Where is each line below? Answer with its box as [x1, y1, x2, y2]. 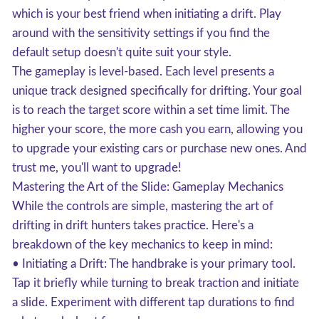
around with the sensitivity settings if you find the [12, 27, 270, 39]
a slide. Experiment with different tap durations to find [12, 296, 295, 308]
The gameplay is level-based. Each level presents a [12, 66, 274, 78]
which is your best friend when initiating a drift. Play [12, 8, 281, 20]
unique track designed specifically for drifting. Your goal [12, 85, 302, 97]
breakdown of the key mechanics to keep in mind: [12, 239, 273, 251]
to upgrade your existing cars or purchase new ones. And [12, 142, 307, 155]
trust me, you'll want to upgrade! [12, 162, 182, 174]
